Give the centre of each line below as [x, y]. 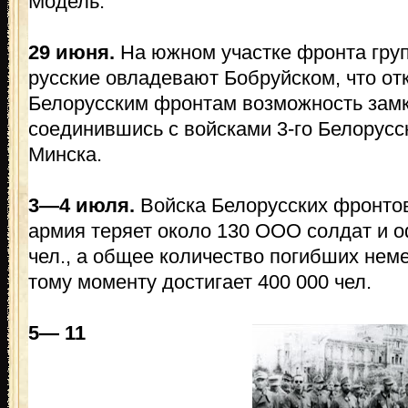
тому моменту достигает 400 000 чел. [200, 282]
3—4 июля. [82, 205]
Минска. [65, 154]
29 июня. [71, 52]
